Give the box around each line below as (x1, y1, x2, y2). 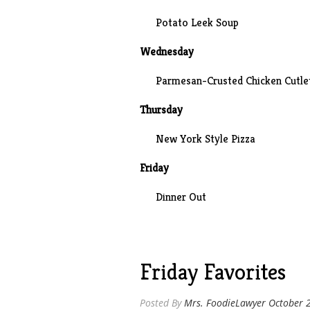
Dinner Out (155, 190, 206, 204)
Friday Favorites (139, 258, 286, 286)
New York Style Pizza (155, 131, 255, 146)
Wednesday (139, 44, 197, 59)
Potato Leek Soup (155, 15, 239, 30)
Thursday (139, 102, 183, 117)
